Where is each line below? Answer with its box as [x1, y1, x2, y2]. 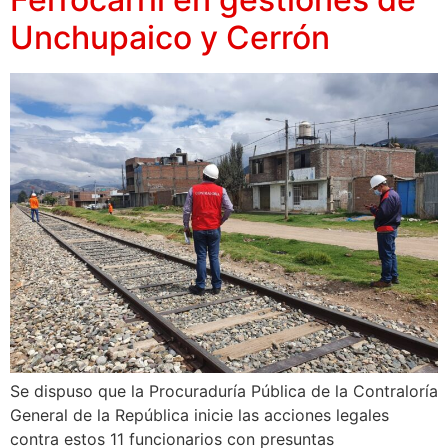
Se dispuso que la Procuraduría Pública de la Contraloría [10, 381, 438, 402]
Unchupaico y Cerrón [10, 18, 330, 58]
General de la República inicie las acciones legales [10, 405, 389, 426]
